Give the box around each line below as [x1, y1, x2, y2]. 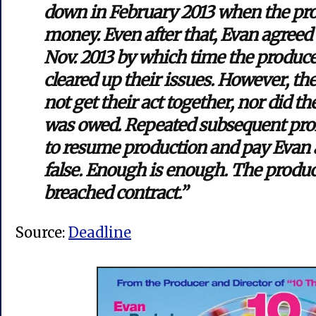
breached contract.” [44, 182, 187, 204]
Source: [16, 224, 68, 241]
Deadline [68, 224, 131, 241]
